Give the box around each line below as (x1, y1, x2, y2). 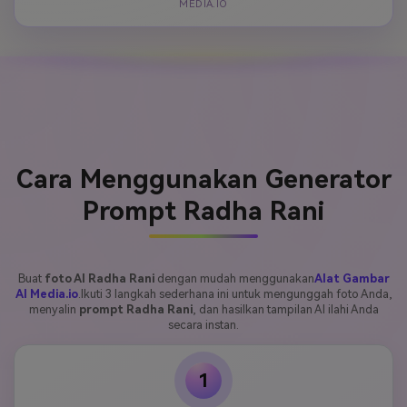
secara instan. (168, 318, 239, 333)
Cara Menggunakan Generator (15, 164, 392, 195)
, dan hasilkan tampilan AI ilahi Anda (192, 303, 379, 317)
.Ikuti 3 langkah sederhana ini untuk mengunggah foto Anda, (77, 287, 392, 302)
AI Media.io (15, 287, 78, 302)
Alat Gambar (313, 272, 390, 286)
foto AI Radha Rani (44, 272, 154, 286)
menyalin (28, 303, 79, 317)
